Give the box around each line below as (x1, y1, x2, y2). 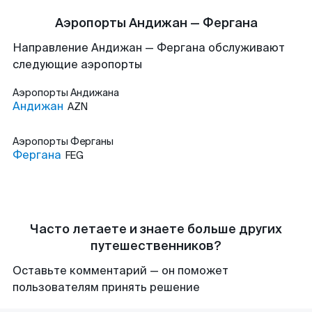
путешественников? (91, 237, 221, 254)
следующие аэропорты (13, 57, 142, 72)
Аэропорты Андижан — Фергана (54, 15, 258, 31)
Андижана (70, 86, 119, 99)
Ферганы (70, 135, 114, 148)
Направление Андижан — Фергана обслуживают (13, 40, 285, 55)
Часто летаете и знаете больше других (30, 221, 282, 237)
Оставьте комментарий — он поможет (13, 263, 228, 278)
